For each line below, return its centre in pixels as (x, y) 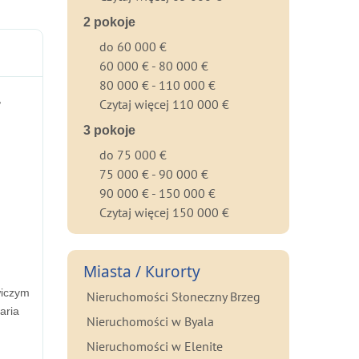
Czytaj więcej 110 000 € (164, 104)
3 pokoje (109, 130)
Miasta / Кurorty (141, 272)
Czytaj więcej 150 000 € (164, 212)
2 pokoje (109, 22)
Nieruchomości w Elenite (154, 346)
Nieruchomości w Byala (150, 321)
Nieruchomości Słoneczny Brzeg (173, 296)
